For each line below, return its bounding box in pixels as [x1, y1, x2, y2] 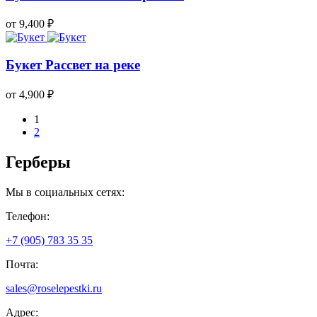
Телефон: [6, 209, 50, 222]
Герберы [6, 152, 71, 171]
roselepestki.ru [38, 282, 102, 294]
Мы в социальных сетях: [6, 185, 125, 198]
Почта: [6, 258, 38, 270]
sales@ [6, 282, 38, 294]
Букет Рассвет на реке [6, 57, 140, 73]
